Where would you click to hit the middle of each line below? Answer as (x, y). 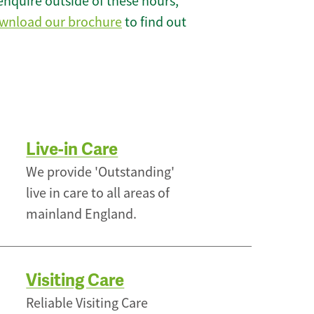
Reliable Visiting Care (87, 303)
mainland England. (82, 214)
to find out (154, 22)
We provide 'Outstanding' (101, 172)
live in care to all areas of (98, 193)
